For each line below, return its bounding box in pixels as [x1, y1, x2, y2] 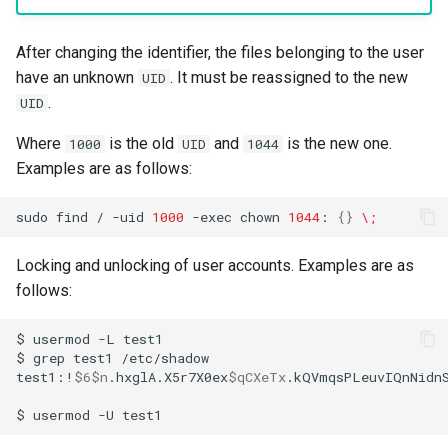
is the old [105, 134, 178, 153]
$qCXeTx [228, 367, 286, 386]
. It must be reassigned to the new [170, 68, 408, 87]
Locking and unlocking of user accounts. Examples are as [16, 256, 414, 275]
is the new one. [283, 134, 392, 153]
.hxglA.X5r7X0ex [108, 367, 228, 386]
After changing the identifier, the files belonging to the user [16, 43, 424, 62]
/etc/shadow [121, 348, 209, 367]
